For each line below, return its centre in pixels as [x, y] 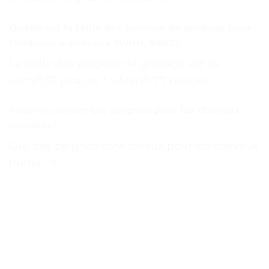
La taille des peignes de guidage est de [115, 63]
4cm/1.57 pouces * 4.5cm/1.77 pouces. [110, 80]
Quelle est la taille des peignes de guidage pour [130, 28]
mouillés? [33, 125]
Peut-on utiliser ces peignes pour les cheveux [125, 110]
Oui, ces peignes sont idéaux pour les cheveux [134, 146]
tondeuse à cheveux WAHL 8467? [94, 43]
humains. [34, 163]
